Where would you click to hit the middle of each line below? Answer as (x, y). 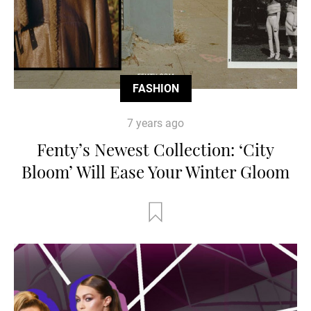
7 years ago (155, 123)
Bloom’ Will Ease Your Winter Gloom (155, 171)
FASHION (155, 88)
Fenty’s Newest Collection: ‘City (155, 149)
